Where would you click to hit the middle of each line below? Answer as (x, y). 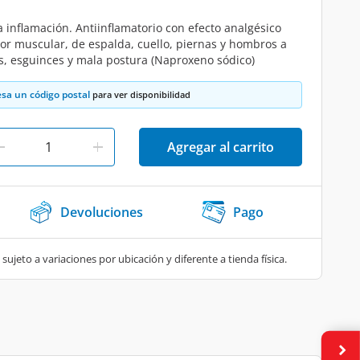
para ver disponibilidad (140, 94)
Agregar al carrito (221, 147)
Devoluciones (102, 212)
